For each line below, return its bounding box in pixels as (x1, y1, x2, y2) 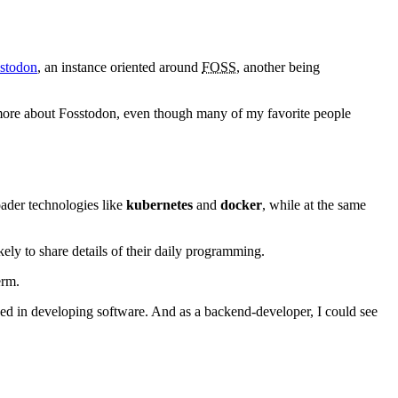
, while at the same (262, 196, 366, 212)
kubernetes (126, 196, 193, 212)
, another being (236, 59, 320, 75)
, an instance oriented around (37, 59, 202, 75)
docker (220, 196, 262, 212)
